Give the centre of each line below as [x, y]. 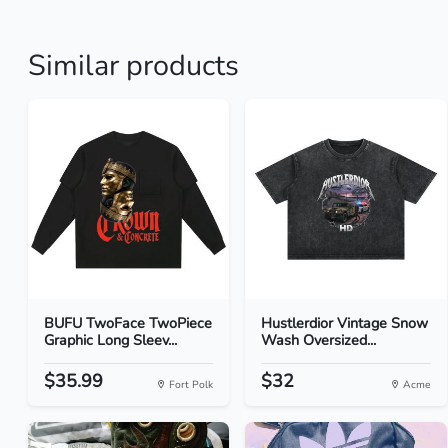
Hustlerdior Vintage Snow [345, 323]
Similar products [133, 65]
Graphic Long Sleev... [110, 340]
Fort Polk [190, 384]
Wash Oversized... [319, 340]
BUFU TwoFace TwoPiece [128, 323]
